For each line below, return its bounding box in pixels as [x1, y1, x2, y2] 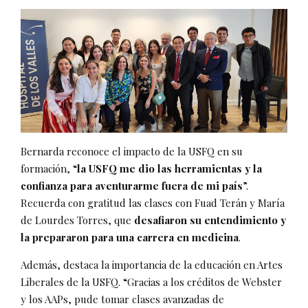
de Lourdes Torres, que [21, 212, 134, 227]
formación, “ [21, 161, 77, 175]
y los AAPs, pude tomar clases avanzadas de [21, 291, 224, 306]
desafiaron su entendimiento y [134, 212, 286, 227]
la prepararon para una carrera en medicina [21, 230, 239, 244]
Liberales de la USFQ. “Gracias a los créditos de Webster [21, 274, 282, 289]
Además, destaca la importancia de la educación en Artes [21, 257, 283, 272]
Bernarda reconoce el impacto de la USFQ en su [21, 144, 243, 158]
